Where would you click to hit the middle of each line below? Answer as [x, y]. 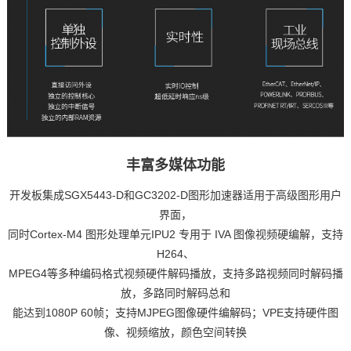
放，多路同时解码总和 [175, 293]
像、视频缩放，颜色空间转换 [175, 333]
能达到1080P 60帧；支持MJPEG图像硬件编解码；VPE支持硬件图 [175, 313]
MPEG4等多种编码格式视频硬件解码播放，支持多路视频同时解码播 [175, 274]
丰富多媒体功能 [175, 166]
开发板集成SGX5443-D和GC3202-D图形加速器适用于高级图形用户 [175, 195]
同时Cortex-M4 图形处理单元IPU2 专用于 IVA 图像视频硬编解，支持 [175, 235]
